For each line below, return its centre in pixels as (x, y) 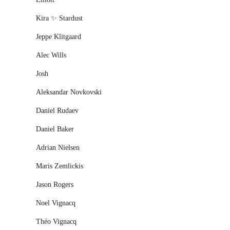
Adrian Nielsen (58, 148)
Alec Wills (51, 55)
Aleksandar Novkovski (69, 92)
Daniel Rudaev (57, 111)
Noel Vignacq (56, 203)
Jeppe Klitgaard (59, 37)
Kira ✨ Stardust (59, 18)
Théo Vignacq (56, 222)
